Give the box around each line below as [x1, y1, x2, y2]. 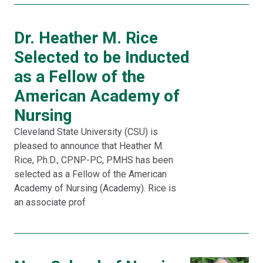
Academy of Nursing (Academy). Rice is [14, 183, 176, 194]
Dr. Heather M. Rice [14, 28, 158, 48]
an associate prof [14, 197, 86, 208]
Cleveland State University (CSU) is [14, 126, 158, 137]
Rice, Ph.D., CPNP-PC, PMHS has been [14, 154, 173, 166]
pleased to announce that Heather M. [14, 140, 164, 151]
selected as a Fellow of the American [14, 168, 167, 180]
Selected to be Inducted [14, 48, 190, 67]
